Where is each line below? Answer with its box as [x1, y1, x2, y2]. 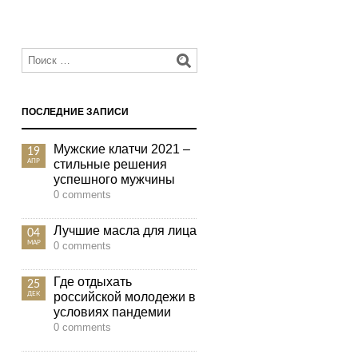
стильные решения [54, 157, 167, 171]
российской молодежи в [54, 290, 196, 304]
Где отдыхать [54, 275, 132, 288]
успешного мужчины [54, 173, 175, 186]
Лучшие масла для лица [54, 224, 197, 237]
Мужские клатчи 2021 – [54, 142, 190, 156]
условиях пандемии [54, 305, 171, 319]
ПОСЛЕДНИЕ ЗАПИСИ [22, 106, 129, 117]
